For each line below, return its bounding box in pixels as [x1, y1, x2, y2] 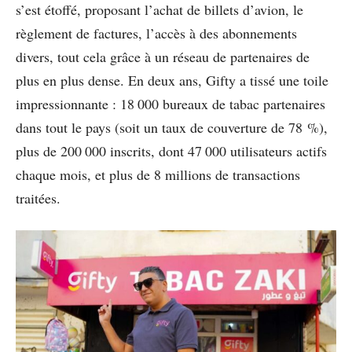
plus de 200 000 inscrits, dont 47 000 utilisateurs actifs [16, 141, 327, 160]
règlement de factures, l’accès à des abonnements [16, 23, 297, 42]
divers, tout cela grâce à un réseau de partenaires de [16, 46, 310, 66]
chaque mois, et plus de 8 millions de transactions [16, 164, 300, 184]
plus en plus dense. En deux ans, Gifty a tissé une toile [16, 70, 328, 90]
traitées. [16, 188, 60, 207]
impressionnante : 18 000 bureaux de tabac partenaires [16, 93, 325, 113]
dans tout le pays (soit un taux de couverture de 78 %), [16, 117, 328, 137]
